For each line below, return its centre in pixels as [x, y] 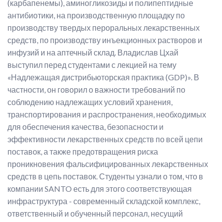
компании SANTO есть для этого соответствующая [100, 189]
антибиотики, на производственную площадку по [96, 15]
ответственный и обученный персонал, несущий [95, 213]
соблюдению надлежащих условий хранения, [90, 102]
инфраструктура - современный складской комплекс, [104, 201]
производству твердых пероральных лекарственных [104, 28]
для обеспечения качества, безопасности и [85, 127]
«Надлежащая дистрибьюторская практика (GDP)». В [103, 77]
